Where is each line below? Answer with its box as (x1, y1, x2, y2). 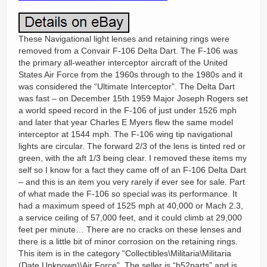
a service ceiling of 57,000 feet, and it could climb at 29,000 (18, 213, 242, 222)
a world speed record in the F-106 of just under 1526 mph (18, 105, 237, 115)
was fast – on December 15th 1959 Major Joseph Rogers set (18, 94, 248, 103)
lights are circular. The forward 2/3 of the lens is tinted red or (18, 141, 246, 151)
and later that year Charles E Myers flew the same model (18, 117, 233, 127)
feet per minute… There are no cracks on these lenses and (18, 225, 241, 234)
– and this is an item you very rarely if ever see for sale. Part (18, 177, 245, 187)
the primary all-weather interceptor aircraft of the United (18, 58, 228, 67)
